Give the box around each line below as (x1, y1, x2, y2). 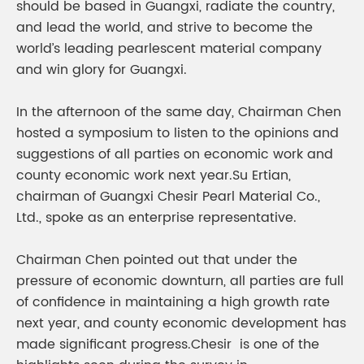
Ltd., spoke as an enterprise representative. (16, 207, 297, 228)
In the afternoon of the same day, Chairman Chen (16, 102, 341, 123)
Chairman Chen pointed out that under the (16, 249, 297, 271)
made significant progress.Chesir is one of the (16, 334, 319, 355)
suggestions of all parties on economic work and (16, 144, 333, 165)
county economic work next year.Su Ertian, (16, 165, 291, 186)
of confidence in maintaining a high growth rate (16, 292, 330, 313)
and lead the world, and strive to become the (16, 17, 313, 38)
